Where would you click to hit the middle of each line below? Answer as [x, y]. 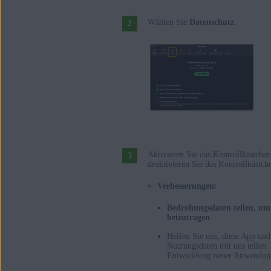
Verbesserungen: [187, 186]
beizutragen [188, 218]
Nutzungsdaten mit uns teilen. [218, 246]
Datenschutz [212, 22]
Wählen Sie [168, 22]
